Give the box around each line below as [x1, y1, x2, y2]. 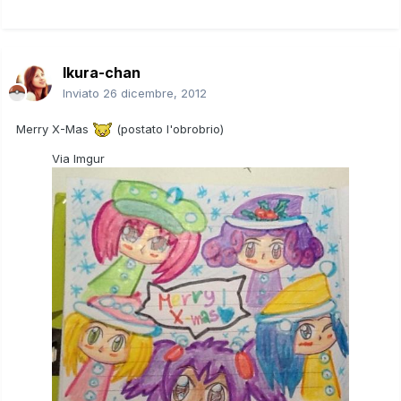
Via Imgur [52, 151, 105, 166]
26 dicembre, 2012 [103, 85, 207, 100]
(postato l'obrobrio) [113, 121, 224, 136]
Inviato [63, 85, 103, 100]
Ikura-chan [63, 63, 141, 81]
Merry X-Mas [16, 121, 92, 136]
